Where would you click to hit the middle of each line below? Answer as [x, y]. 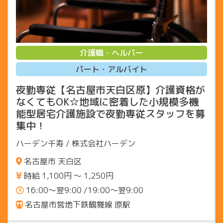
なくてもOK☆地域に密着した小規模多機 [107, 101]
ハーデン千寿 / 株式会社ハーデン [76, 143]
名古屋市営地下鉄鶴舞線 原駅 [77, 204]
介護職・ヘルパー [111, 53]
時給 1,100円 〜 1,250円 [68, 175]
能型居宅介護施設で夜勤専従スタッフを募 [111, 113]
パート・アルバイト [111, 69]
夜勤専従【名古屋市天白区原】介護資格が [111, 89]
